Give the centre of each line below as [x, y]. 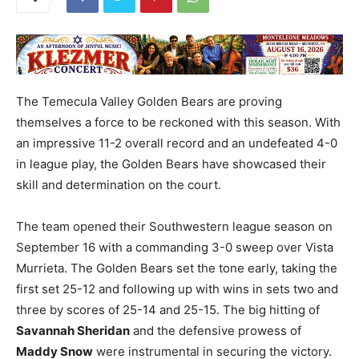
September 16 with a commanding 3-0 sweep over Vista [175, 247]
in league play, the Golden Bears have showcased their [171, 163]
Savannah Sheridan [73, 330]
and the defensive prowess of [216, 330]
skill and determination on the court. [119, 184]
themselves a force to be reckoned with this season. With [178, 122]
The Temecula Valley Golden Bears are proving [149, 101]
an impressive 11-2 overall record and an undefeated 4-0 [177, 143]
